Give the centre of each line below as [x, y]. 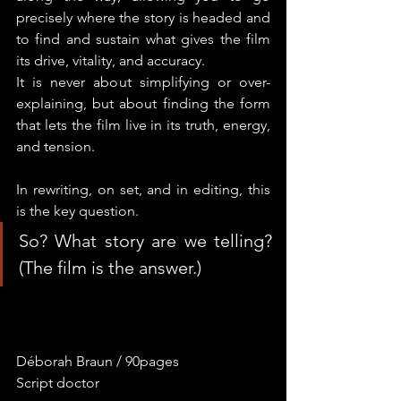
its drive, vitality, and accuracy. [111, 60]
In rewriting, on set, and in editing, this [143, 189]
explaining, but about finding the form [143, 103]
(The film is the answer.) [110, 268]
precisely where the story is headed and [143, 17]
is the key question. [77, 211]
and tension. [55, 146]
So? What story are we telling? [145, 241]
